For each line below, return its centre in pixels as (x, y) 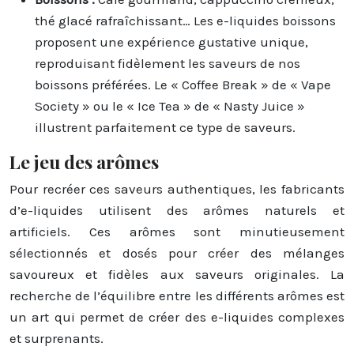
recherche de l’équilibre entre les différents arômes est (177, 295)
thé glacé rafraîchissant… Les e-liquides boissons (185, 20)
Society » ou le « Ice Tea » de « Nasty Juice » (170, 105)
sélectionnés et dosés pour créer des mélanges (177, 252)
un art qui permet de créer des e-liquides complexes (177, 316)
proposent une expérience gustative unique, (171, 41)
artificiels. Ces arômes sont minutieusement (177, 231)
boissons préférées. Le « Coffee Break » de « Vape (183, 84)
